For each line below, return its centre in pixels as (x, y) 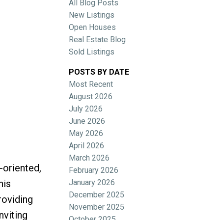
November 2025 (97, 207)
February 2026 (94, 170)
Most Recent (91, 84)
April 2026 (87, 145)
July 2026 (86, 109)
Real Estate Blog (97, 39)
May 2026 (86, 133)
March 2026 (89, 158)
